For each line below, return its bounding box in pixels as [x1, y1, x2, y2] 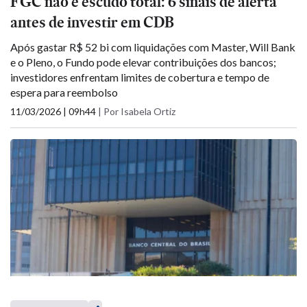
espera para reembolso [10, 86, 118, 99]
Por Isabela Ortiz [103, 106, 175, 117]
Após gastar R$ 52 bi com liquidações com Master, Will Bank [10, 40, 295, 53]
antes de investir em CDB [10, 12, 174, 33]
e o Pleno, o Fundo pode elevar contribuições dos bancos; [10, 56, 276, 69]
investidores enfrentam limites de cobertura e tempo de [10, 71, 269, 84]
